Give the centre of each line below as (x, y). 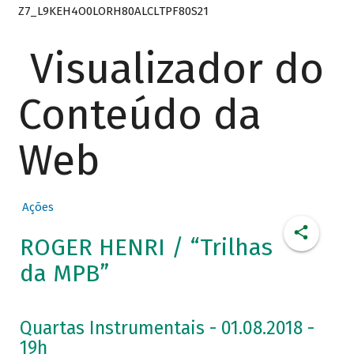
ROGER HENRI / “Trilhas (146, 248)
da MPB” (64, 274)
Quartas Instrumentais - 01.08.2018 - (167, 329)
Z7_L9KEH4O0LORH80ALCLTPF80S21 (113, 11)
